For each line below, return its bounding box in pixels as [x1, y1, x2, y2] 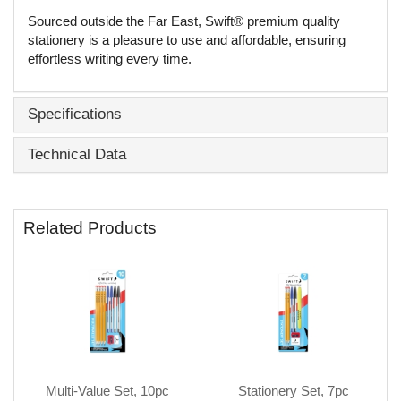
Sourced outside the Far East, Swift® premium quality [28, 13, 340, 30]
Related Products [23, 218, 157, 238]
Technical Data [28, 145, 126, 163]
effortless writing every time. [28, 51, 192, 67]
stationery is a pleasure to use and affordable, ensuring [28, 32, 346, 48]
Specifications [28, 105, 122, 123]
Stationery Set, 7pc [238, 382, 349, 398]
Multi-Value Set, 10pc [46, 382, 169, 398]
